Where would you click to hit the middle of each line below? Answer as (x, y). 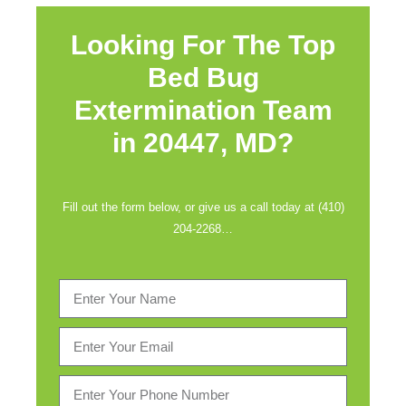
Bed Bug (203, 77)
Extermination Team (203, 110)
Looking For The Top (203, 45)
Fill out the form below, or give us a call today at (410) (203, 207)
